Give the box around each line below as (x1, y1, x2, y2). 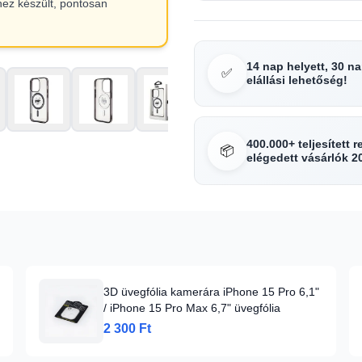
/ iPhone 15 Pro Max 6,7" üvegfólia (103, 301, 280, 314)
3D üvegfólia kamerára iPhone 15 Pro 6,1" (103, 285, 319, 298)
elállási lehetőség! (246, 74, 347, 86)
